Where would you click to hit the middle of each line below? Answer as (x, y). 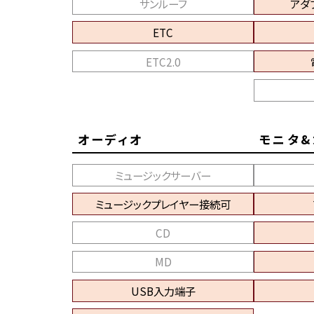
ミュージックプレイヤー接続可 (163, 204)
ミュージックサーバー (163, 175)
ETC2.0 (163, 61)
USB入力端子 (163, 291)
